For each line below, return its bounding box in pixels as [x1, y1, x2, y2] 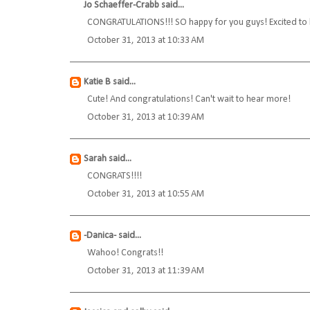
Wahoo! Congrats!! [87, 248, 163, 259]
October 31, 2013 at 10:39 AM [87, 112, 204, 123]
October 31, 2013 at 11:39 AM [87, 266, 204, 277]
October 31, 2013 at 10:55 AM [87, 189, 204, 200]
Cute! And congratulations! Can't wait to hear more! [87, 94, 291, 105]
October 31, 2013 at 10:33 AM [87, 35, 204, 46]
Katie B [84, 77, 111, 88]
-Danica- [84, 230, 116, 241]
